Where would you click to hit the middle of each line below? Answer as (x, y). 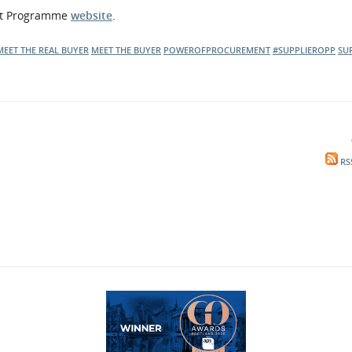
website (92, 15)
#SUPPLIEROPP (304, 50)
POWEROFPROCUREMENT (217, 50)
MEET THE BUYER (126, 50)
